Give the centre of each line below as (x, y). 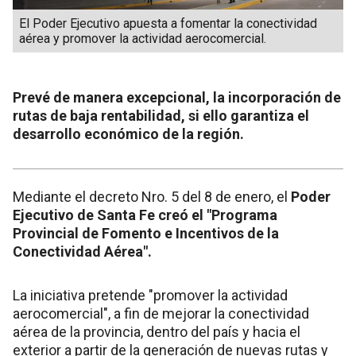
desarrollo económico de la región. (128, 133)
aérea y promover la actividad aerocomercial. (143, 38)
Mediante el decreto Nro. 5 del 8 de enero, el (152, 196)
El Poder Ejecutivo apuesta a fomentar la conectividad (168, 23)
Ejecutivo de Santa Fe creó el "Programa (145, 215)
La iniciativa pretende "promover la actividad (150, 295)
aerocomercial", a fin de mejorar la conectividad (161, 313)
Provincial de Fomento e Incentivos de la (146, 233)
